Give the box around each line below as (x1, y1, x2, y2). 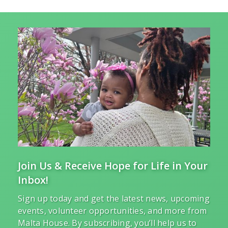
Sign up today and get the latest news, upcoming (18, 193, 210, 205)
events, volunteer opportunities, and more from (18, 205, 207, 217)
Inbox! (18, 173, 48, 187)
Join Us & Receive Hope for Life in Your (18, 159, 208, 173)
